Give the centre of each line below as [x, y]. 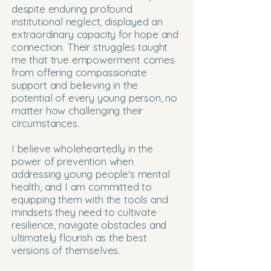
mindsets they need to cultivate [84, 212]
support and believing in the [75, 85]
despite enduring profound [72, 9]
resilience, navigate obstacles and [89, 225]
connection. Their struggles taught [90, 47]
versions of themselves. [67, 250]
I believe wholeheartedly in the [82, 149]
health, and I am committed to [82, 187]
